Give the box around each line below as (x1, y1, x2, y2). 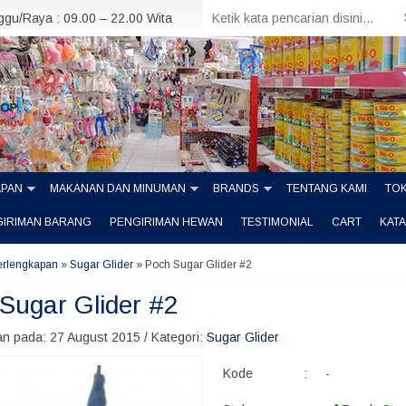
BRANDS (213, 182, 259, 195)
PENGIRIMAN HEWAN (110, 216, 223, 228)
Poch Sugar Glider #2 (145, 258, 252, 271)
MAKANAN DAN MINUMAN (50, 182, 186, 195)
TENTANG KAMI (286, 182, 367, 195)
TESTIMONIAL (241, 216, 314, 228)
